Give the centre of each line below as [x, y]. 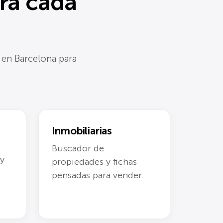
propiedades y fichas [94, 162]
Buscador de [78, 148]
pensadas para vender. [98, 175]
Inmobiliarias [82, 131]
